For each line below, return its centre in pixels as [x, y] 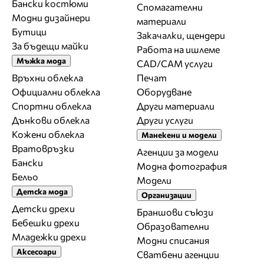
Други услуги [165, 120]
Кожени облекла [48, 134]
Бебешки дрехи [46, 222]
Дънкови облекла [51, 120]
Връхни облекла [47, 77]
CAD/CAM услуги [175, 63]
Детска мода [42, 191]
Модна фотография [182, 166]
